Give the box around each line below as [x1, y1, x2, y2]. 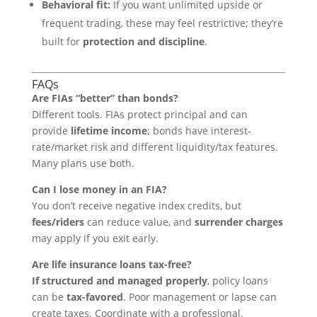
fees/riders [31, 215, 84, 229]
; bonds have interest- [146, 124, 251, 137]
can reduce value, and [83, 215, 195, 229]
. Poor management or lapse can [122, 290, 277, 304]
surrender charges [194, 215, 283, 229]
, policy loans [207, 274, 268, 287]
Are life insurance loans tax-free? [31, 258, 192, 271]
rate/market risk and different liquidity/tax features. [31, 140, 278, 154]
